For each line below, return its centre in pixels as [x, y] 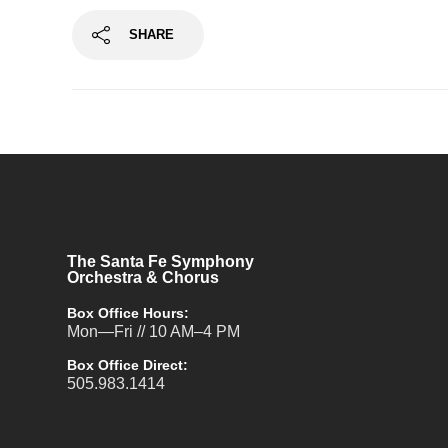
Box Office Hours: [128, 313]
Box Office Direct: [128, 365]
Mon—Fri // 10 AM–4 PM [154, 331]
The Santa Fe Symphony [161, 261]
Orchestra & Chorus [143, 277]
